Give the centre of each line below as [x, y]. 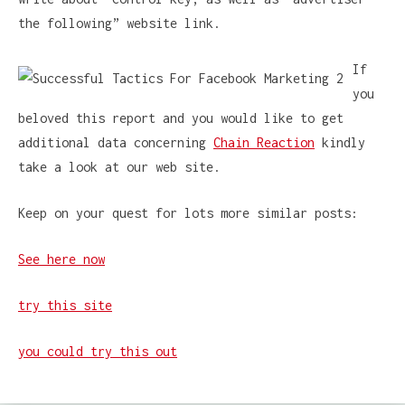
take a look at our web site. [119, 167]
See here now [61, 259]
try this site [65, 306]
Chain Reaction [264, 143]
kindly [340, 143]
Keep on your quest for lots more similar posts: [188, 213]
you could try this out [98, 352]
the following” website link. [119, 24]
